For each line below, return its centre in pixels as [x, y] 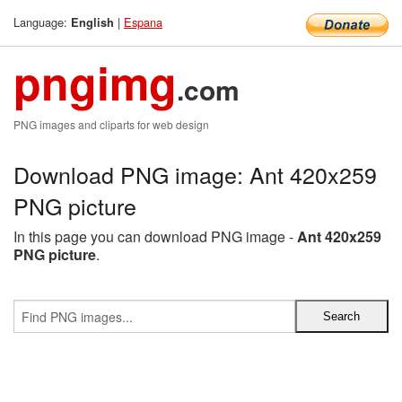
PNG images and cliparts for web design [111, 124]
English [92, 22]
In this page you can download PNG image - [155, 236]
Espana [143, 22]
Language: [42, 22]
